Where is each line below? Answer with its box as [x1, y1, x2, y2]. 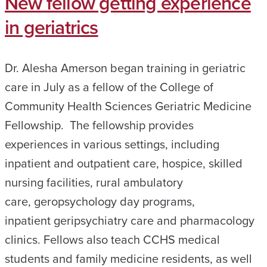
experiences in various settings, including [5, 135, 219, 153]
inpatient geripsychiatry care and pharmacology [5, 212, 254, 229]
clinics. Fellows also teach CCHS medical [5, 231, 220, 248]
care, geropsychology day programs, [5, 193, 195, 210]
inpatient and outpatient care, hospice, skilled [5, 154, 243, 172]
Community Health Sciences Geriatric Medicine [5, 97, 252, 114]
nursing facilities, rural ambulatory [5, 173, 183, 191]
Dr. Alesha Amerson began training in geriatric [5, 59, 246, 76]
